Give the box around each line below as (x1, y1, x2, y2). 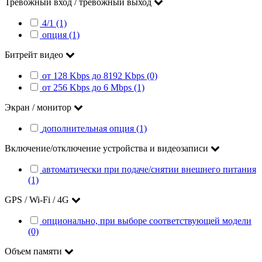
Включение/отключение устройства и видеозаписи (5, 143, 211, 154)
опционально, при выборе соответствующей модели (42, 216, 251, 226)
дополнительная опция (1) (42, 123, 147, 134)
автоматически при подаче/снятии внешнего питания (42, 164, 256, 175)
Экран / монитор (5, 102, 74, 113)
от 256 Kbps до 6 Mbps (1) (42, 82, 144, 93)
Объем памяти (5, 246, 64, 257)
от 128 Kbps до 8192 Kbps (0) (42, 71, 157, 81)
